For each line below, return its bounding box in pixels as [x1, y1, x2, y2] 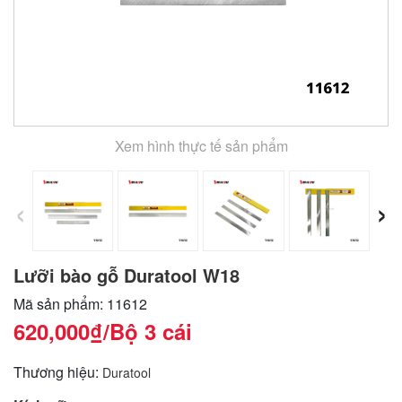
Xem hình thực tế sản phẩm [114, 135, 288, 156]
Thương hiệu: [13, 361, 102, 382]
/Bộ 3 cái [103, 315, 192, 346]
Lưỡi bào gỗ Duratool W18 [13, 261, 240, 288]
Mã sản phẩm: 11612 [13, 293, 147, 314]
